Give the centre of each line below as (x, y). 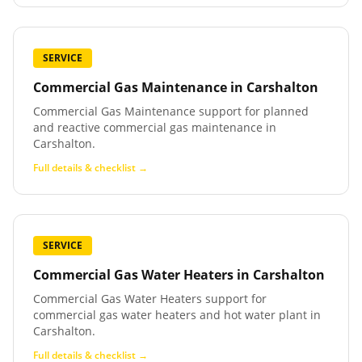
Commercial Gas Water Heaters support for (150, 299)
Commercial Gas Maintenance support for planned (171, 111)
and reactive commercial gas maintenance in (155, 127)
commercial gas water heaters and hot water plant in (177, 315)
